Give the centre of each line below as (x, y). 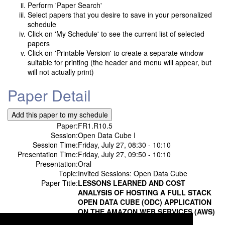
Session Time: (55, 145)
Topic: (68, 174)
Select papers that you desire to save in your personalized (120, 15)
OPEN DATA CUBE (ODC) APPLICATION (145, 202)
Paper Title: (60, 183)
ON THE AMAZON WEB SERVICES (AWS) (146, 212)
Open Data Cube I (107, 135)
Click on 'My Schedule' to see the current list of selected (116, 34)
